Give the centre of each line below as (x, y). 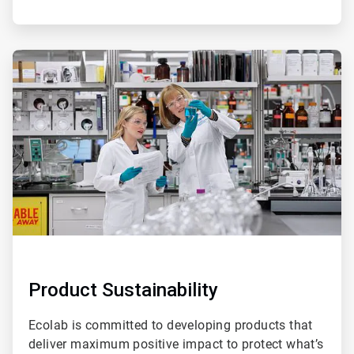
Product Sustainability (123, 290)
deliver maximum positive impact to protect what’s (176, 344)
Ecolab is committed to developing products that (171, 325)
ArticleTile (36, 56)
